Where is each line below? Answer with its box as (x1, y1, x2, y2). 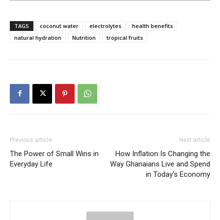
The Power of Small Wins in (10, 149, 99, 158)
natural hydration (14, 33, 61, 41)
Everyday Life (10, 159, 53, 168)
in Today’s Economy (146, 169, 210, 179)
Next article (179, 136, 210, 143)
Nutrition (72, 33, 96, 41)
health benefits (132, 22, 173, 29)
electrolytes (89, 22, 121, 29)
